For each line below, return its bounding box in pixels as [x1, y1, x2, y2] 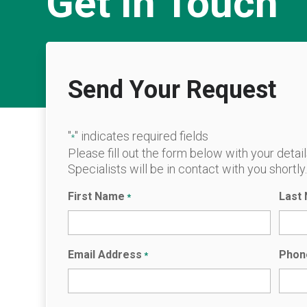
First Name [68, 190, 125, 204]
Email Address [68, 248, 143, 262]
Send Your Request [68, 75, 277, 104]
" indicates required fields [75, 129, 209, 144]
